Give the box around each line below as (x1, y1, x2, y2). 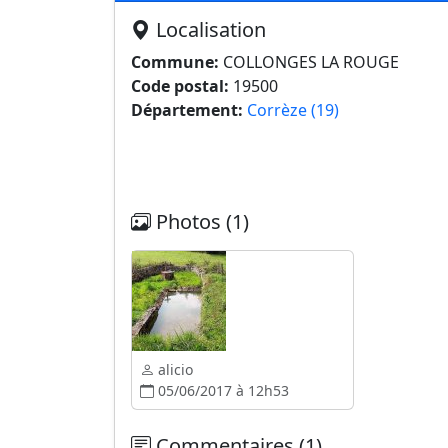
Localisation (151, 16, 266, 43)
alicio (154, 360, 193, 379)
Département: (131, 99, 243, 121)
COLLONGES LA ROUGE (219, 51, 399, 73)
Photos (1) (151, 208, 249, 235)
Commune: (131, 51, 219, 73)
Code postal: (131, 75, 229, 97)
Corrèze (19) (247, 99, 339, 121)
